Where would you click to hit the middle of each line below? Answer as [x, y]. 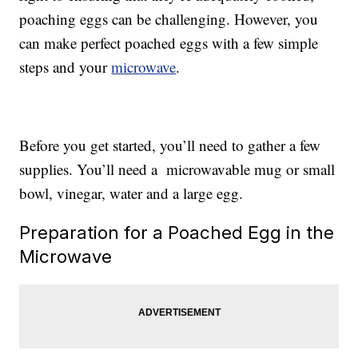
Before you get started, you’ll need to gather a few [170, 145]
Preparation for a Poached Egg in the [177, 233]
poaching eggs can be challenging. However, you [169, 19]
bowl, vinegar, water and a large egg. [131, 193]
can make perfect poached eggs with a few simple [169, 43]
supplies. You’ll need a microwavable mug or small [177, 169]
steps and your [66, 67]
